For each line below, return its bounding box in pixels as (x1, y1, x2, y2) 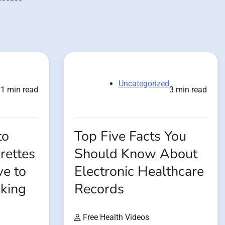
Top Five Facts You (74, 127, 186, 146)
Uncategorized (119, 78, 169, 88)
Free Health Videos (83, 212, 149, 222)
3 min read (169, 84, 207, 94)
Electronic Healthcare (74, 162, 204, 181)
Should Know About (74, 144, 197, 163)
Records (74, 179, 124, 198)
